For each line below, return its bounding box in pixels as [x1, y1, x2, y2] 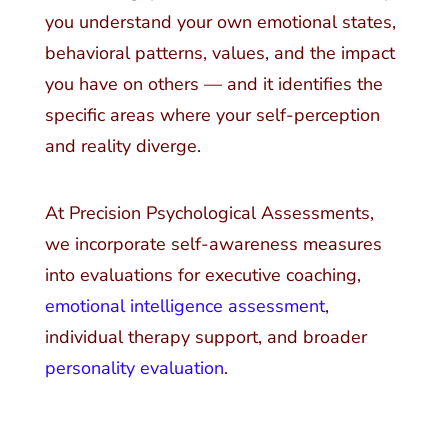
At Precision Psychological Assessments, [44, 201, 374, 225]
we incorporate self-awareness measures [44, 232, 382, 256]
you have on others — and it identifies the [44, 72, 383, 96]
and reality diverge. [44, 134, 201, 158]
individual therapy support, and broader [44, 325, 367, 349]
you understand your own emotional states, [44, 10, 396, 34]
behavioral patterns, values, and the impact [44, 41, 395, 65]
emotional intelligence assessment [44, 294, 325, 318]
